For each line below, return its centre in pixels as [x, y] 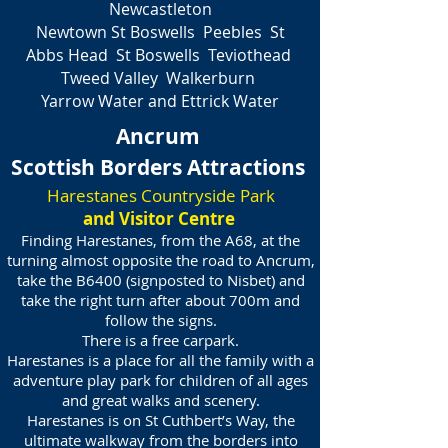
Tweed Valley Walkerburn [160, 78]
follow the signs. [160, 320]
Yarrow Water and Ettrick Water [160, 101]
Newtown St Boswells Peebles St [160, 32]
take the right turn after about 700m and [160, 300]
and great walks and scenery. [160, 400]
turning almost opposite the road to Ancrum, [160, 260]
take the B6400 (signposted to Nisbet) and [160, 280]
